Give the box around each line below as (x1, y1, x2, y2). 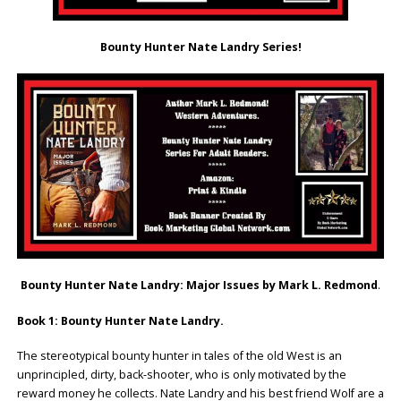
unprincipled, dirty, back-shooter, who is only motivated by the (16, 367, 346, 383)
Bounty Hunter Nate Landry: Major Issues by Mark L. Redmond (21, 277, 378, 293)
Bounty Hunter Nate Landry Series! (99, 38, 302, 55)
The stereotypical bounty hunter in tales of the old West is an (16, 348, 342, 364)
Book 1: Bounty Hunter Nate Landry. (16, 312, 224, 328)
